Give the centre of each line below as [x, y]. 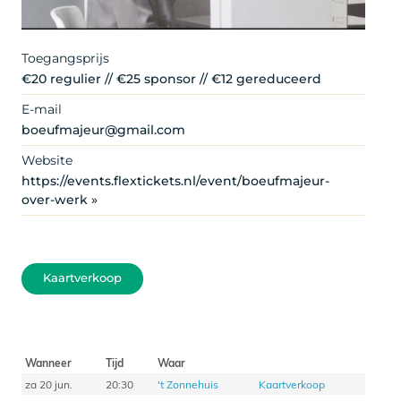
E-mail [42, 109]
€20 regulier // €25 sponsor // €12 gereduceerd [171, 78]
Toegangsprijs [65, 58]
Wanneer [48, 362]
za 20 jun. [48, 384]
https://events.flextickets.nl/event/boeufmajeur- [175, 180]
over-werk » [60, 199]
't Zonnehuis [188, 384]
